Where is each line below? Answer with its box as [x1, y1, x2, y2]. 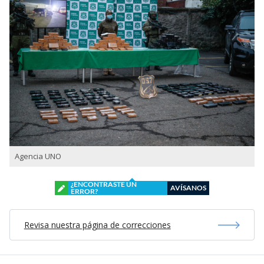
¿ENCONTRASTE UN [71, 180, 137, 189]
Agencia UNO [15, 151, 61, 162]
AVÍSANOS [170, 183, 206, 193]
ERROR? [71, 187, 98, 196]
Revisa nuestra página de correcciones [24, 219, 171, 231]
